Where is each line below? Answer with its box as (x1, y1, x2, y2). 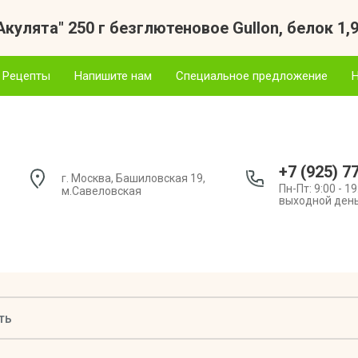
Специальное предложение (176, 69, 328, 83)
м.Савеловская (62, 184, 141, 197)
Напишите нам (74, 69, 152, 83)
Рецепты (2, 69, 50, 83)
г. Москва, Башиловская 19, (62, 171, 205, 185)
